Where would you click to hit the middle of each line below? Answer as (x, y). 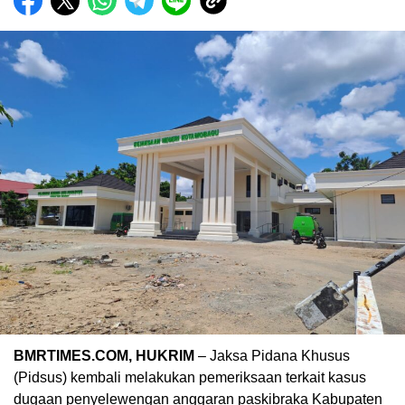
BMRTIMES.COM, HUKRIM (104, 356)
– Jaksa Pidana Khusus (272, 356)
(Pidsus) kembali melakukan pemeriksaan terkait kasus (190, 378)
